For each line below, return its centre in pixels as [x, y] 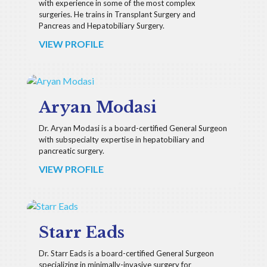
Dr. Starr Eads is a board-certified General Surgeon [126, 253]
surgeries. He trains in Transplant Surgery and [117, 14]
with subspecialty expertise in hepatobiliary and [121, 139]
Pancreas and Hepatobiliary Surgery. [101, 26]
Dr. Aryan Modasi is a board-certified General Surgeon [133, 128]
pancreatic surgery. [71, 151]
